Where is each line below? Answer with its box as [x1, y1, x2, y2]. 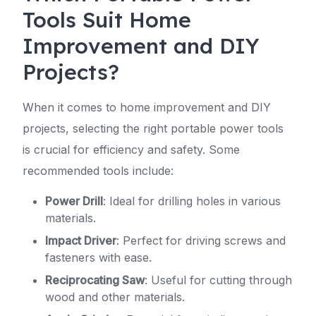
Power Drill [45, 194, 103, 208]
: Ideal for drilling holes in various [103, 194, 281, 208]
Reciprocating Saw [45, 273, 145, 287]
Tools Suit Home [23, 6, 191, 33]
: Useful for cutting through [145, 273, 292, 287]
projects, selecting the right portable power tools [23, 121, 284, 135]
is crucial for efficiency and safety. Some [23, 142, 240, 157]
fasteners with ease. [45, 250, 152, 265]
